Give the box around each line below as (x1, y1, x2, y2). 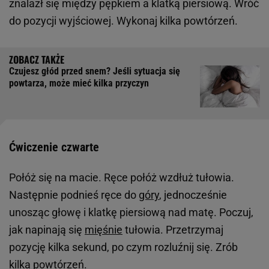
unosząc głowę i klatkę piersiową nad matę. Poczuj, (9, 205, 253, 219)
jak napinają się (9, 223, 85, 236)
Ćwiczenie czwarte (9, 139, 99, 154)
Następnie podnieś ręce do (9, 188, 139, 201)
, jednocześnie (159, 188, 227, 201)
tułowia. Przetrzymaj (122, 223, 223, 236)
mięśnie (85, 223, 122, 236)
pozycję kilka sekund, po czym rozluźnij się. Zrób (9, 240, 238, 253)
